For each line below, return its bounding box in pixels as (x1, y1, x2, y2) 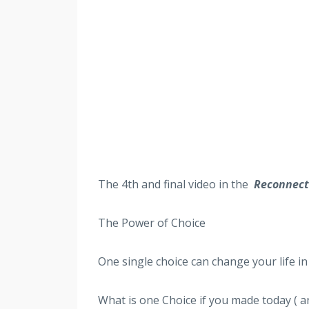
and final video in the (139, 176, 254, 192)
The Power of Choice (98, 215, 206, 230)
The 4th (98, 176, 139, 192)
